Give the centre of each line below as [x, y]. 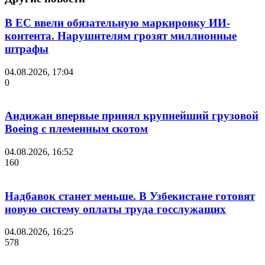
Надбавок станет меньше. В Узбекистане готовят [130, 196]
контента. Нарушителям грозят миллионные [121, 35]
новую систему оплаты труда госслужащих [115, 209]
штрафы [27, 49]
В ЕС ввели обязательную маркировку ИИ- [117, 22]
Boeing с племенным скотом [76, 129]
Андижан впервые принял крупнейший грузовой [132, 116]
